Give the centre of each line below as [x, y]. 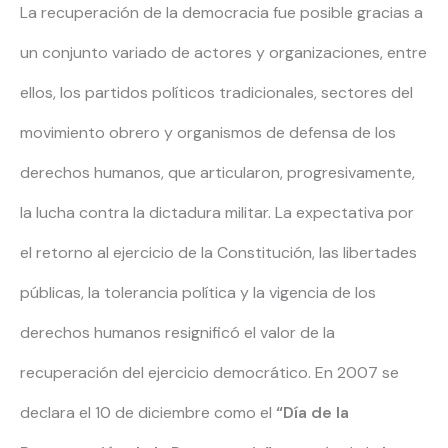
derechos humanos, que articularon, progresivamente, [217, 173]
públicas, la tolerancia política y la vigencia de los [198, 293]
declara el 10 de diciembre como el [148, 413]
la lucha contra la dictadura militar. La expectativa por [217, 213]
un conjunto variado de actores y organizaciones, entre [223, 53]
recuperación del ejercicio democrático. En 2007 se [209, 373]
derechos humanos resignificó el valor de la [177, 333]
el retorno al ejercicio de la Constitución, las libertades [218, 253]
